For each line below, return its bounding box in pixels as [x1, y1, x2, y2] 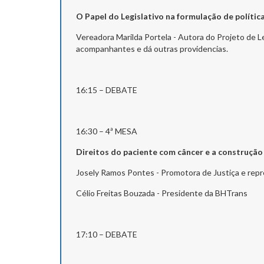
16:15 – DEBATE [76, 84, 219, 95]
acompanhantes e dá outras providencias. [76, 43, 228, 54]
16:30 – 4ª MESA [76, 126, 137, 136]
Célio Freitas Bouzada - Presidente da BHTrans [76, 187, 247, 198]
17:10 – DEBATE [76, 229, 219, 239]
